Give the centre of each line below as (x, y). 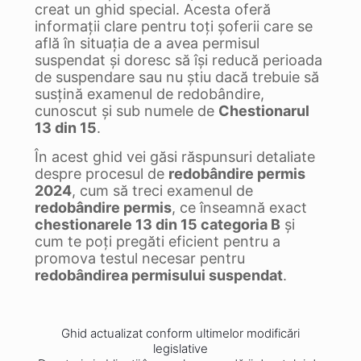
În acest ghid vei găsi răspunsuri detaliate (175, 157)
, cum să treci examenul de (162, 191)
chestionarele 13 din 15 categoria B (158, 224)
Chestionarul (264, 111)
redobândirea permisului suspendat (159, 275)
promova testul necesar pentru (140, 258)
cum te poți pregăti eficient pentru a (158, 241)
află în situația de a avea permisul (147, 43)
